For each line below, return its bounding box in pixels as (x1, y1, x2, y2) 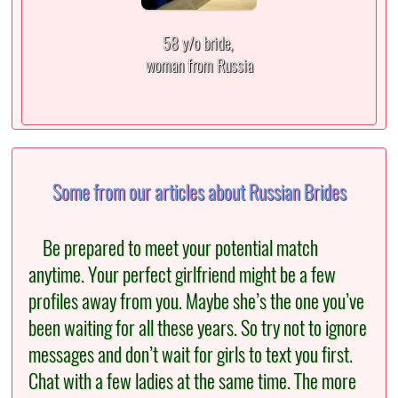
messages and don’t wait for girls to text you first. (28, 341, 354, 369)
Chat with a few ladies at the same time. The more (28, 368, 357, 395)
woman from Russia (145, 54, 253, 77)
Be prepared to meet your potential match (34, 235, 318, 262)
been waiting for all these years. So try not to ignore (28, 314, 368, 342)
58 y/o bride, (162, 32, 236, 55)
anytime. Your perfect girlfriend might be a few (28, 261, 337, 289)
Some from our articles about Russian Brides (52, 179, 346, 206)
